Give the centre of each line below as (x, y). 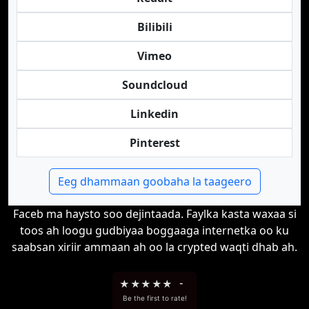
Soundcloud (154, 85)
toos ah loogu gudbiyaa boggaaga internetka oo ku (154, 230)
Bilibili (154, 27)
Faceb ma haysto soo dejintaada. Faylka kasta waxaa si (154, 214)
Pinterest (154, 143)
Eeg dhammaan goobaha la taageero (154, 181)
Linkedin (154, 114)
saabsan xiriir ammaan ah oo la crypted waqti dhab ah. (154, 247)
